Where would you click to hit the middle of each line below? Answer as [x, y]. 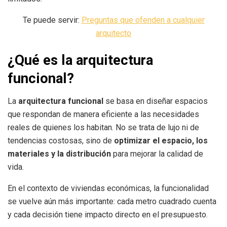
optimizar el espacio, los [161, 141]
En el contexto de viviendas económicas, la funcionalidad [108, 188]
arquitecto [113, 33]
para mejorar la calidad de [157, 154]
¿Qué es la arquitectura [80, 61]
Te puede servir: [52, 20]
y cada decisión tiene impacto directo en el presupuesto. [108, 215]
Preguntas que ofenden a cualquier [143, 20]
